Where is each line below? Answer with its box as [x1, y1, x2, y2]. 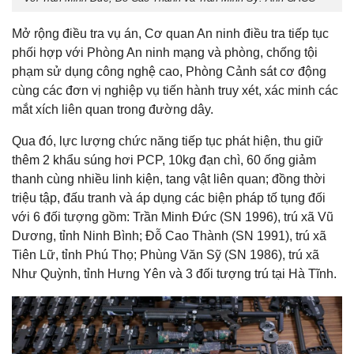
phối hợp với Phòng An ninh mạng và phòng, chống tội [12, 46, 318, 60]
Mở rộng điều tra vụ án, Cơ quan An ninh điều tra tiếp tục [12, 27, 329, 41]
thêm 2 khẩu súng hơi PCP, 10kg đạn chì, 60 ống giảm [12, 153, 316, 168]
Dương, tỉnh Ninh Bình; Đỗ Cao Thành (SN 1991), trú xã [12, 229, 326, 243]
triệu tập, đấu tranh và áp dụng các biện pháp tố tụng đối [12, 191, 326, 205]
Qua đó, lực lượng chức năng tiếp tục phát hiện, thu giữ [12, 134, 323, 149]
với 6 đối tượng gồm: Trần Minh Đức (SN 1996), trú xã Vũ [12, 210, 333, 224]
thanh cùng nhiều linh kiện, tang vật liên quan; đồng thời [12, 172, 326, 186]
